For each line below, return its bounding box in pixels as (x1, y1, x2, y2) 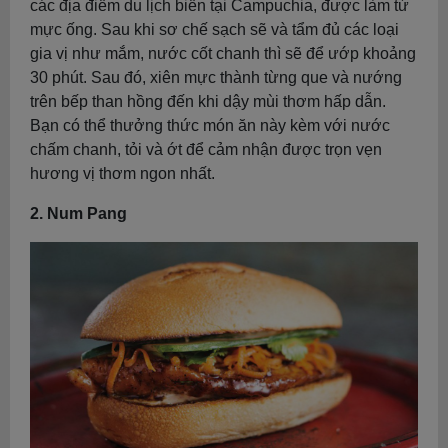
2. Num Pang (30, 205, 127, 223)
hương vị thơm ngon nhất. (30, 165, 215, 183)
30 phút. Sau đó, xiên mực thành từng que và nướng (30, 69, 402, 87)
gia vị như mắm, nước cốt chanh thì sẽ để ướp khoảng (30, 45, 416, 63)
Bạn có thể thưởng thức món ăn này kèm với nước (30, 117, 390, 135)
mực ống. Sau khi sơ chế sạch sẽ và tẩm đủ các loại (30, 21, 399, 39)
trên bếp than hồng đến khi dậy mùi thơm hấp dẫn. (30, 93, 386, 111)
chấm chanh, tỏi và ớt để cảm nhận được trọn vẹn (30, 141, 382, 159)
